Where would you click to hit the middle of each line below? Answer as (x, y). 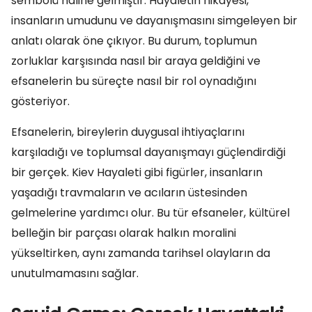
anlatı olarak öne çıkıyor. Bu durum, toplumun (134, 41)
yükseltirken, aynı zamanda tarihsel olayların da (141, 253)
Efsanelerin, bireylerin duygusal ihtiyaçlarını (128, 132)
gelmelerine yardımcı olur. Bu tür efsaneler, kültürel (150, 213)
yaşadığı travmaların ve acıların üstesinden (129, 193)
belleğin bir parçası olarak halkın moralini (124, 233)
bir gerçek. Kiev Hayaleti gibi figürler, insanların (137, 172)
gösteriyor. (40, 101)
